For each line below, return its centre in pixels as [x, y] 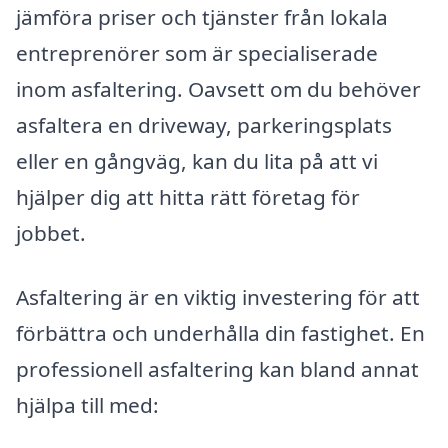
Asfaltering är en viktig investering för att [218, 296]
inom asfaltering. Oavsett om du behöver [218, 89]
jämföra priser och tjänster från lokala [202, 17]
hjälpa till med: [87, 404]
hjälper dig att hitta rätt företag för [188, 197]
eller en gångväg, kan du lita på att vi [197, 161]
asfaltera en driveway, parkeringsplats [204, 125]
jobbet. [51, 233]
